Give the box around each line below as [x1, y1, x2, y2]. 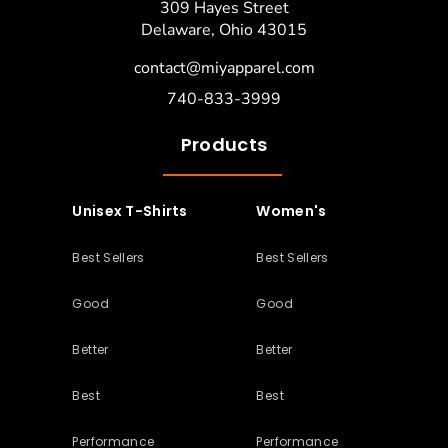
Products [180, 131, 268, 157]
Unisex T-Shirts [72, 200, 188, 221]
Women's [256, 200, 327, 221]
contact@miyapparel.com [133, 56, 315, 79]
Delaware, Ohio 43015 [141, 18, 307, 41]
